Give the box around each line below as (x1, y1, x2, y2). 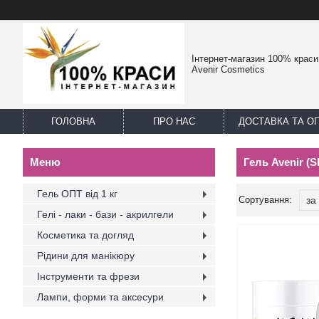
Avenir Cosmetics (192, 64, 265, 75)
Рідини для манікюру (37, 250, 135, 261)
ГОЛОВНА (51, 116, 95, 127)
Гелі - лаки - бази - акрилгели (37, 209, 174, 220)
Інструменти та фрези (37, 271, 140, 282)
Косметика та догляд (37, 229, 134, 241)
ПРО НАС (152, 116, 195, 127)
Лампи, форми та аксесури (37, 291, 164, 303)
